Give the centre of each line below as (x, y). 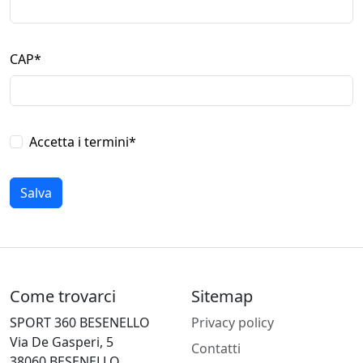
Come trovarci (63, 296)
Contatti (216, 348)
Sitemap (222, 296)
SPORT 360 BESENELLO (80, 322)
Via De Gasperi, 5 (62, 342)
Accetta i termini (79, 142)
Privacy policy (233, 322)
